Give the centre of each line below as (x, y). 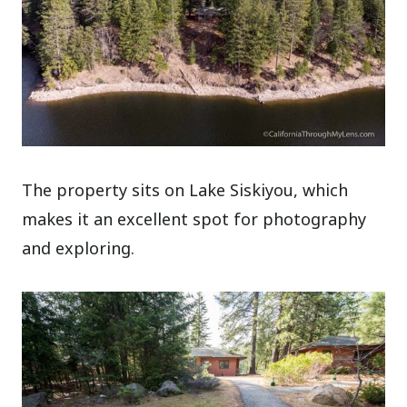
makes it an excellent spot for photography (194, 219)
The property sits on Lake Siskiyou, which (185, 190)
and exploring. (79, 248)
